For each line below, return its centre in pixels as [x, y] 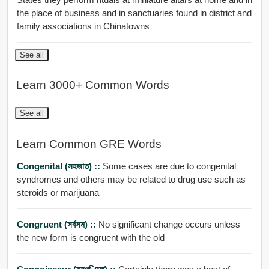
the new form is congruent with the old [90, 238]
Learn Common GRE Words [89, 144]
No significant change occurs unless [169, 225]
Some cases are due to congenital [169, 166]
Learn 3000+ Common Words [92, 85]
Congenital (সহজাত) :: [59, 166]
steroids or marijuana [58, 193]
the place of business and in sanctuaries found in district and [134, 13]
